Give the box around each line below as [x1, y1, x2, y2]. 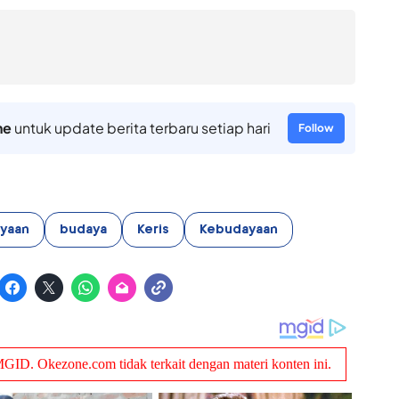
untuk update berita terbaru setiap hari [11, 118, 271, 137]
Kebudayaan [199, 223, 278, 236]
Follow [297, 120, 334, 134]
